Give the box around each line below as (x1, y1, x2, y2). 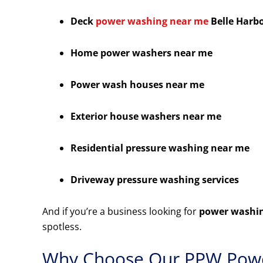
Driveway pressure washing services (70, 173, 239, 187)
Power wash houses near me (70, 78, 204, 92)
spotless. (42, 220, 82, 234)
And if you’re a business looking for (42, 205, 199, 218)
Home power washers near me (70, 46, 213, 60)
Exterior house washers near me (70, 110, 221, 123)
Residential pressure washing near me (70, 141, 249, 155)
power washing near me (96, 15, 208, 28)
